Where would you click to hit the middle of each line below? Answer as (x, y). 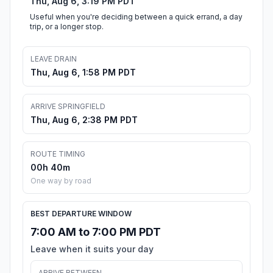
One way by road (61, 181)
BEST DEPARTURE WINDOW (81, 214)
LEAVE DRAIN (54, 59)
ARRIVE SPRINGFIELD (68, 107)
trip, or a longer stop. (67, 27)
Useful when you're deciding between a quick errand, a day (136, 17)
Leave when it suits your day (92, 249)
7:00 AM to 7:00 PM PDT (96, 232)
